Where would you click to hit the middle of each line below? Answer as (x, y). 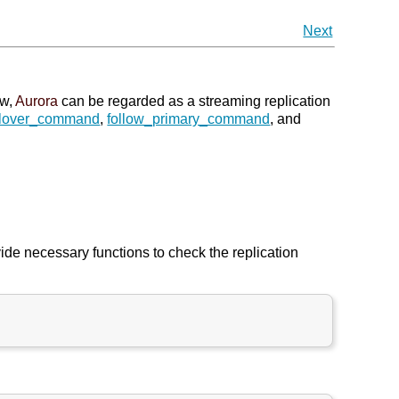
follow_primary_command (189, 119)
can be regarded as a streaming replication (195, 101)
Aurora (37, 101)
